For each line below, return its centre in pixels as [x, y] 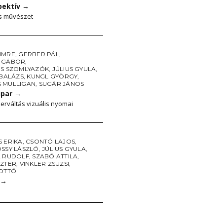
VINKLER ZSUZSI [44, 164]
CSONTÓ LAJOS [50, 141]
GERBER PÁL [39, 54]
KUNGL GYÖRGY [52, 76]
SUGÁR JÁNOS [61, 84]
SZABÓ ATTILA [55, 156]
